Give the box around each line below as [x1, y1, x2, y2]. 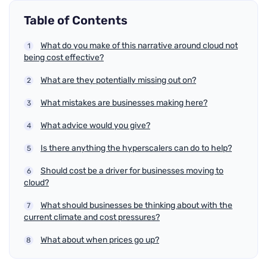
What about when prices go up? [41, 235, 159, 245]
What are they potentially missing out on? [41, 75, 196, 85]
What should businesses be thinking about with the [41, 200, 232, 210]
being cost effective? [24, 52, 104, 63]
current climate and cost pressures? [24, 212, 160, 222]
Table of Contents [24, 13, 128, 27]
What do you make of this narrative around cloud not [41, 41, 238, 51]
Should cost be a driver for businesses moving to [41, 166, 223, 176]
